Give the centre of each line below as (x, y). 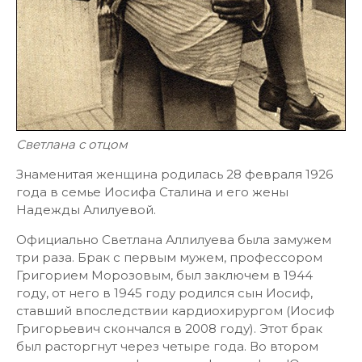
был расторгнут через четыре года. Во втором (167, 346)
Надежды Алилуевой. (86, 210)
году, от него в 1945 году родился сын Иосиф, (164, 293)
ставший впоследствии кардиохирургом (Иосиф (175, 311)
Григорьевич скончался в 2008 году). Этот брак (169, 328)
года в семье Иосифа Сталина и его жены (152, 192)
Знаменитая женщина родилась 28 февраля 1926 (175, 174)
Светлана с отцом (72, 144)
